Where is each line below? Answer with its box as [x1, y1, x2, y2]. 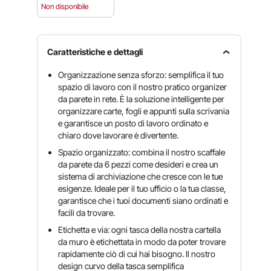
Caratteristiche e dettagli [47, 47, 143, 57]
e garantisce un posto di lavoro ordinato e [58, 118, 209, 128]
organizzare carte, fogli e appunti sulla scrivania [58, 106, 230, 116]
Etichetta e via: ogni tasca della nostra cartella [58, 224, 221, 235]
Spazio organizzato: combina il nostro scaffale [58, 147, 226, 157]
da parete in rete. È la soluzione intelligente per [58, 94, 225, 104]
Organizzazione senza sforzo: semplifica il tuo [58, 70, 224, 80]
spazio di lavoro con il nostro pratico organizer [58, 82, 227, 92]
